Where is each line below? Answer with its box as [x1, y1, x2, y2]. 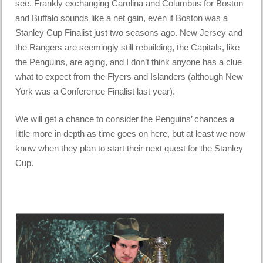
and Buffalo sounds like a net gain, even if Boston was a [15, 12, 228, 23]
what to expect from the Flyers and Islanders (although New [15, 71, 244, 82]
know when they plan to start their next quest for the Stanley [15, 143, 244, 154]
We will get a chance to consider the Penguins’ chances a [15, 114, 235, 124]
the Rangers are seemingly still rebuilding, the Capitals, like [15, 42, 240, 52]
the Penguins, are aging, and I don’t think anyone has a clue [15, 56, 242, 67]
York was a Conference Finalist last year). [15, 86, 176, 96]
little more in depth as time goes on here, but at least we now [15, 129, 246, 139]
